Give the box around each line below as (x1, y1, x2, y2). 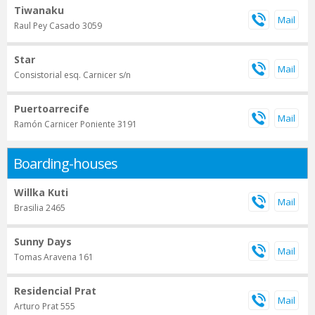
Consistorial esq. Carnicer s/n (14, 69, 131, 82)
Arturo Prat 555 (14, 300, 75, 313)
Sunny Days (14, 235, 72, 249)
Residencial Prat (14, 284, 96, 298)
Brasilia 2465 (14, 202, 65, 214)
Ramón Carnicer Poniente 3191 (14, 118, 137, 131)
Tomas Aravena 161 (14, 251, 94, 264)
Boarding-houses (13, 154, 117, 174)
